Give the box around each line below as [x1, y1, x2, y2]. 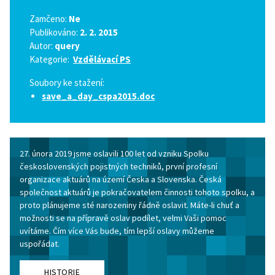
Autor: [29, 40, 55, 52]
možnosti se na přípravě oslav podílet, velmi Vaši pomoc [20, 212, 227, 223]
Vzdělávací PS [73, 53, 131, 65]
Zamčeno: [29, 13, 69, 25]
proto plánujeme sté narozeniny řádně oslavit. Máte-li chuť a [20, 199, 239, 211]
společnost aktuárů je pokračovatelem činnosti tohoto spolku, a [20, 187, 255, 198]
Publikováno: [29, 26, 80, 38]
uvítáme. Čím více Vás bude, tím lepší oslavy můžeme [20, 225, 214, 236]
